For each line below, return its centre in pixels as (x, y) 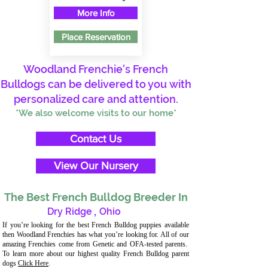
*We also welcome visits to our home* (96, 113)
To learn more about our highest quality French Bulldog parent (96, 254)
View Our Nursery (96, 166)
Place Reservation (96, 37)
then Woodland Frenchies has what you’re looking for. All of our (96, 234)
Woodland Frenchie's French (96, 69)
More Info (96, 13)
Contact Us (96, 139)
